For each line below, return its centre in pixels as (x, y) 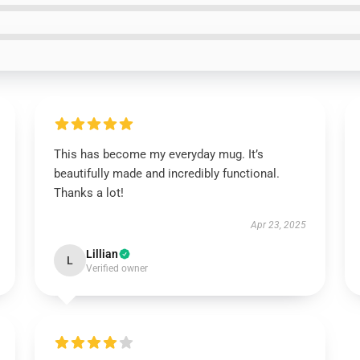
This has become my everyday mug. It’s (158, 154)
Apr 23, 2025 (279, 225)
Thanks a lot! (88, 193)
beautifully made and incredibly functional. (166, 174)
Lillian (102, 254)
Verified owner (117, 268)
